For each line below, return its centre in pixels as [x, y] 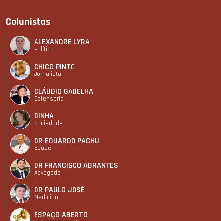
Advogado [47, 172]
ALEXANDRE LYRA [62, 42]
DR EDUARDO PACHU [67, 141]
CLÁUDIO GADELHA [64, 91]
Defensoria [49, 98]
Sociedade [48, 123]
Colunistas [28, 22]
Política [44, 49]
